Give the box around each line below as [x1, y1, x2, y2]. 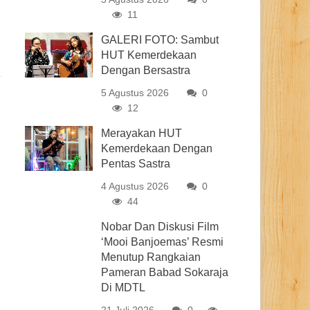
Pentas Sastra [101, 158, 171, 170]
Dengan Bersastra [101, 64, 191, 76]
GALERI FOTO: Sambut [101, 34, 219, 46]
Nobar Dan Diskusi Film [101, 221, 219, 232]
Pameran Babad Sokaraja [101, 266, 229, 278]
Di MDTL [101, 282, 146, 293]
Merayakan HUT [101, 127, 183, 139]
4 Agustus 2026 [101, 181, 170, 192]
